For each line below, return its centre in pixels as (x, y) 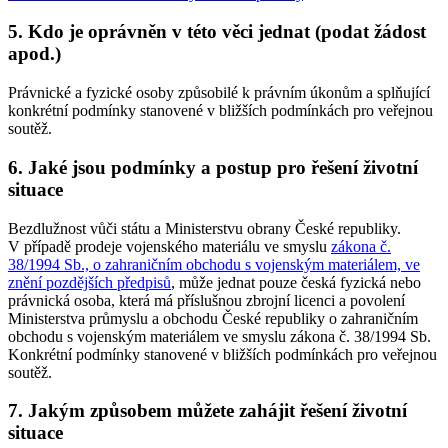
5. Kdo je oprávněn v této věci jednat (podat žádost (217, 32)
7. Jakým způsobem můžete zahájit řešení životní (207, 411)
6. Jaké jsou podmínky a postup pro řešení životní (213, 167)
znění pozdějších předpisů (89, 282)
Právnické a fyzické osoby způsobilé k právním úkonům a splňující (219, 93)
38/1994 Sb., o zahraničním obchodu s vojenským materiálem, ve (214, 264)
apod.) (34, 54)
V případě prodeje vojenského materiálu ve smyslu (169, 246)
